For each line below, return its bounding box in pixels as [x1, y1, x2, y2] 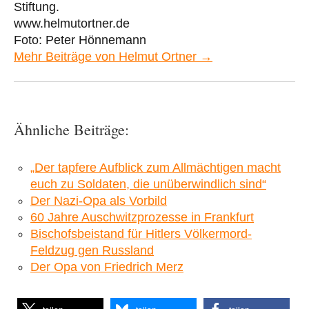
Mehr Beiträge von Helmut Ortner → [14, 49, 212, 63]
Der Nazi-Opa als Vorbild [30, 193, 167, 208]
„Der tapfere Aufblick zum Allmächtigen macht [30, 160, 281, 175]
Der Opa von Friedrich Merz [30, 259, 183, 274]
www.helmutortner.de [14, 16, 130, 30]
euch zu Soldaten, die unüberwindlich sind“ [30, 177, 266, 191]
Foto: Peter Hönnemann [14, 32, 146, 47]
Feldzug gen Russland [30, 243, 154, 257]
